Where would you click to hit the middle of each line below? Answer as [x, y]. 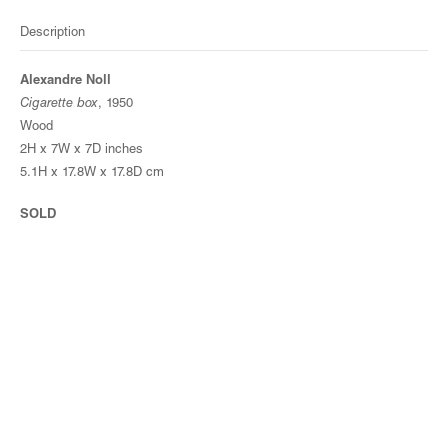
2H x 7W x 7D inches [81, 150]
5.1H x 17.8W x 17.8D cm [92, 173]
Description [52, 33]
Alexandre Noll [65, 81]
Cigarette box [59, 104]
